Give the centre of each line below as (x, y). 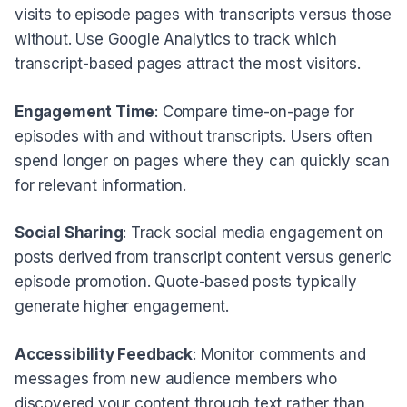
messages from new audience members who (176, 378)
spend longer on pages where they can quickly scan (202, 160)
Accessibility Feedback (104, 354)
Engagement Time (85, 111)
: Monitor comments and (279, 354)
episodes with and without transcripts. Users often (194, 136)
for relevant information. (100, 185)
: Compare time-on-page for (254, 111)
